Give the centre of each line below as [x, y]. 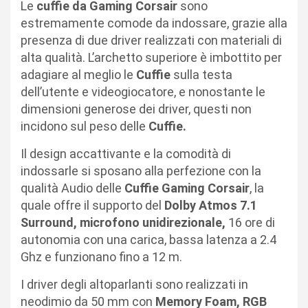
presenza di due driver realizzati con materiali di [151, 40]
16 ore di [250, 222]
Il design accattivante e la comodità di [126, 153]
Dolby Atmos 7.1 [211, 205]
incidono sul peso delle [85, 126]
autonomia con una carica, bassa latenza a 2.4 [148, 239]
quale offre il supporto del [92, 205]
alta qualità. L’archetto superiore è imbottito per [151, 57]
